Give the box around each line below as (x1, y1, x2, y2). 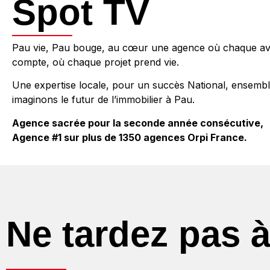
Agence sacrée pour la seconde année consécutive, (12, 116, 263, 129)
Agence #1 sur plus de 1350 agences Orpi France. (12, 131, 247, 143)
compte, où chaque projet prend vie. (12, 55, 179, 68)
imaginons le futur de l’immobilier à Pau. (12, 93, 195, 106)
